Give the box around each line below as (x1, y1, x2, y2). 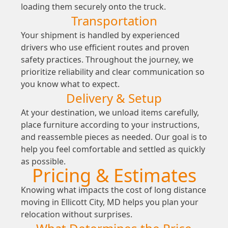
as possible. (20, 156, 66, 167)
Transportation (71, 12, 157, 30)
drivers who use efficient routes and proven (20, 42, 189, 53)
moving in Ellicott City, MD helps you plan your (20, 196, 198, 208)
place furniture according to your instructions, (20, 119, 199, 131)
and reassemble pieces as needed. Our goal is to (20, 131, 207, 143)
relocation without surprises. (20, 209, 132, 220)
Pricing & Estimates (32, 163, 196, 188)
